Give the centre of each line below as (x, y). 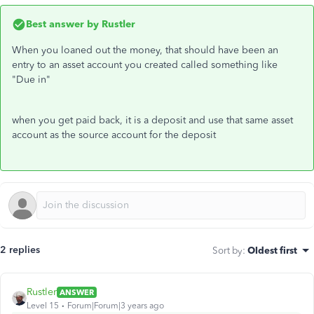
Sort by (227, 250)
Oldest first (272, 250)
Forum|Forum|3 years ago (116, 306)
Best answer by (62, 24)
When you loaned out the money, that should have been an (145, 50)
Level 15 (43, 306)
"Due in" (31, 80)
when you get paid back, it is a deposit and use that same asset (152, 120)
